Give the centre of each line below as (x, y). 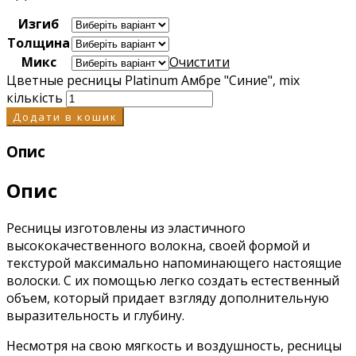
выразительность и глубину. (95, 315)
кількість (35, 98)
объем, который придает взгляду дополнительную (168, 298)
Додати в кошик (65, 117)
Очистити (199, 62)
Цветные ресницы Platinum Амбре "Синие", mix (153, 80)
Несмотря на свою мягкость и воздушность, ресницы (174, 345)
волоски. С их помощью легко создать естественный (173, 280)
